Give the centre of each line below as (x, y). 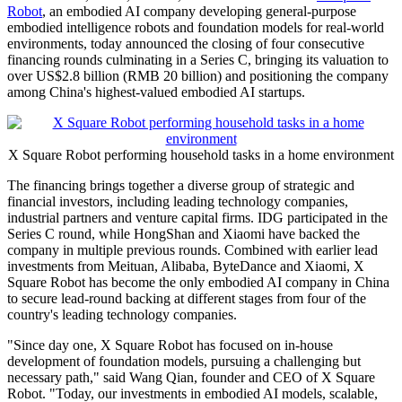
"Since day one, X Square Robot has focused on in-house (170, 345)
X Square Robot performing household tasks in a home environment (201, 155)
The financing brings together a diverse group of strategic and (181, 186)
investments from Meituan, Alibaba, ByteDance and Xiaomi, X (186, 267)
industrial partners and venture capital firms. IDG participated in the (197, 218)
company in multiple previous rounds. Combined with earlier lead (192, 250)
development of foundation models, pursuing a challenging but (184, 362)
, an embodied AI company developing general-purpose (199, 12)
